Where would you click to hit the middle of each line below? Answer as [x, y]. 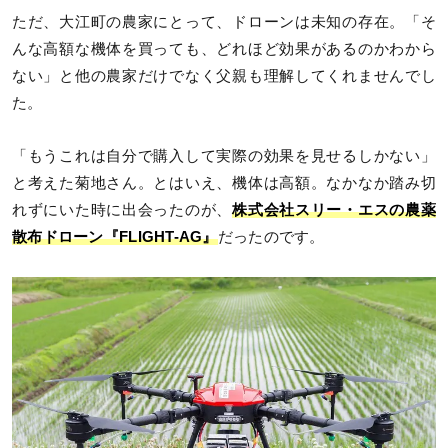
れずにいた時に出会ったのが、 [122, 210]
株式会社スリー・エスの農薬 [334, 210]
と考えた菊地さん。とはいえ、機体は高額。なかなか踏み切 [224, 183]
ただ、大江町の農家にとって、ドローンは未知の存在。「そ [224, 22]
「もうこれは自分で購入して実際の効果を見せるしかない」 [224, 156]
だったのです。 [271, 237]
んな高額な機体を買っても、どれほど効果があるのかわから [224, 49]
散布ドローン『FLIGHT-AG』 [115, 237]
